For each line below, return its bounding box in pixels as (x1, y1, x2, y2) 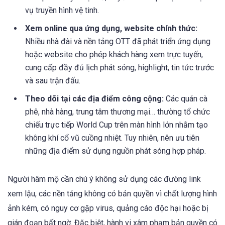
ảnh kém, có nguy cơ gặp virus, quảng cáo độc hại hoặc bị (8, 203, 208, 213)
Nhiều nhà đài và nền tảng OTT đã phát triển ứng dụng (25, 36, 210, 46)
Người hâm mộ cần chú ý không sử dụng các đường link (8, 174, 201, 184)
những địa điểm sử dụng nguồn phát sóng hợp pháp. (25, 146, 206, 156)
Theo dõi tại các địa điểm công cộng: (25, 93, 164, 103)
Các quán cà (164, 93, 207, 103)
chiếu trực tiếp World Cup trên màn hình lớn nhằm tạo (25, 120, 208, 130)
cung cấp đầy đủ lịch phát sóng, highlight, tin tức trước (25, 62, 214, 72)
